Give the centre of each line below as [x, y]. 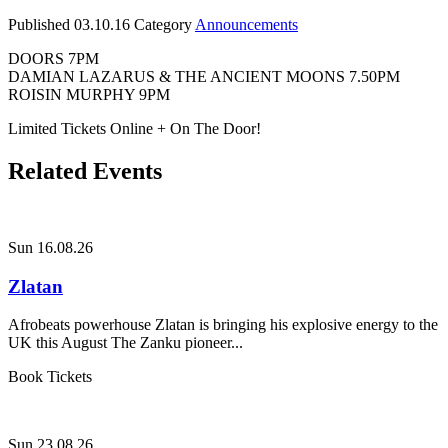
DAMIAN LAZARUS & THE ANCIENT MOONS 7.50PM [204, 77]
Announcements [246, 25]
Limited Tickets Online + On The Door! [134, 129]
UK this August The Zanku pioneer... [125, 343]
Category [164, 25]
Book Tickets [50, 377]
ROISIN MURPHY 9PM [89, 95]
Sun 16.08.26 [50, 248]
